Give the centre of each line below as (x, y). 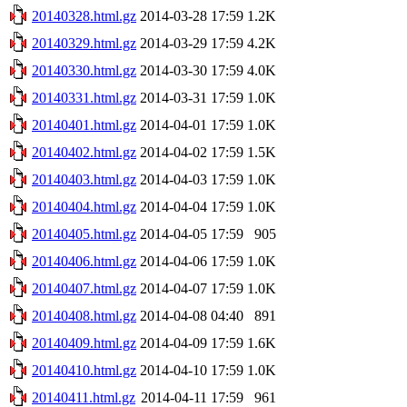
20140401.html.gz (84, 124)
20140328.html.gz (84, 15)
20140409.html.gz (84, 342)
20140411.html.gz (84, 397)
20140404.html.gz (84, 206)
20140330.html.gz (84, 70)
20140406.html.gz (84, 261)
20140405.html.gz (84, 233)
